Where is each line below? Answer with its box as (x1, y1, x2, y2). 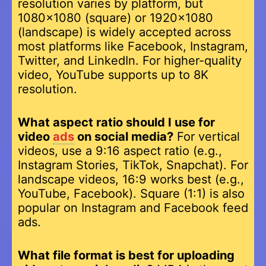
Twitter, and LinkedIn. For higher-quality (18, 53, 242, 68)
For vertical (173, 129, 240, 144)
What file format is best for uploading (18, 248, 235, 262)
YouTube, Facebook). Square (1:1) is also (18, 186, 245, 201)
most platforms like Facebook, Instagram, (18, 39, 248, 53)
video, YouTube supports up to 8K (18, 67, 208, 82)
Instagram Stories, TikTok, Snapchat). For (18, 157, 248, 172)
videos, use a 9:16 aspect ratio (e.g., (18, 143, 222, 158)
